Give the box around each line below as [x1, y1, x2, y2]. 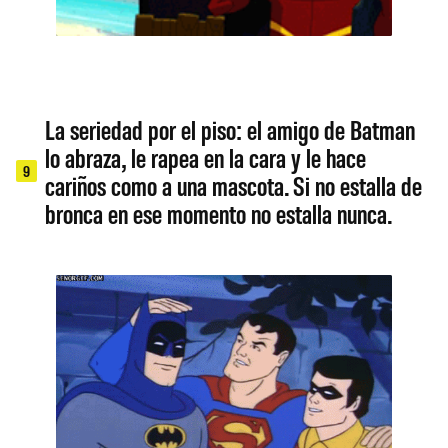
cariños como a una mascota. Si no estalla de [45, 169, 423, 202]
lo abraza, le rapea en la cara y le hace [45, 141, 367, 174]
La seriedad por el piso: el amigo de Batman [45, 113, 416, 146]
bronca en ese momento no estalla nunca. [45, 197, 393, 230]
